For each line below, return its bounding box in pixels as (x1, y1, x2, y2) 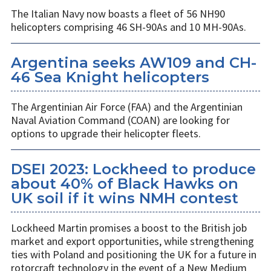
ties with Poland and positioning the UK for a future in (11, 247, 256, 262)
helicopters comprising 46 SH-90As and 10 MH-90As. (11, 20, 246, 34)
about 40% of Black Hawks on (11, 175, 238, 193)
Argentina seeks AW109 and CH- (11, 54, 256, 72)
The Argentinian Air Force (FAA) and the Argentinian (11, 100, 243, 114)
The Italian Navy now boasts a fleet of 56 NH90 (11, 7, 225, 21)
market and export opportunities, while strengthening (11, 234, 254, 249)
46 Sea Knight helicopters (11, 68, 209, 87)
